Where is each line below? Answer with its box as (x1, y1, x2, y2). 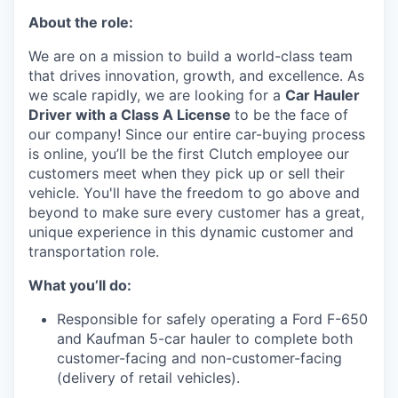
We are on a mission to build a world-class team (28, 47, 353, 65)
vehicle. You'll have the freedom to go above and (28, 184, 360, 202)
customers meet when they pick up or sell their (28, 164, 345, 182)
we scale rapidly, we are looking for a (28, 86, 285, 104)
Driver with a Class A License (28, 106, 235, 123)
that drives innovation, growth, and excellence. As (28, 67, 364, 84)
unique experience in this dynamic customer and (28, 223, 354, 241)
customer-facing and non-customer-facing (57, 349, 342, 367)
